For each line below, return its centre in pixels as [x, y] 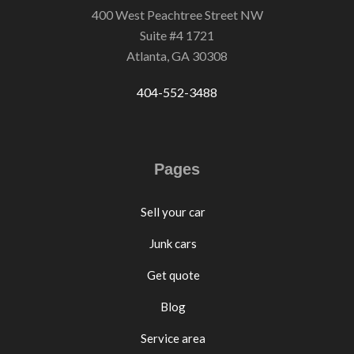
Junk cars [173, 244]
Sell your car [173, 212]
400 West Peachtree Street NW [177, 15]
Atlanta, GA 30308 [177, 56]
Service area [173, 339]
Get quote [173, 275]
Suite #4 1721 [177, 36]
